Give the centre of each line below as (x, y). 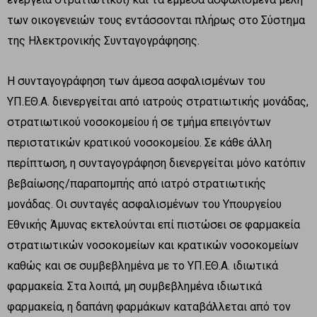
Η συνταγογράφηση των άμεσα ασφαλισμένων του (136, 81)
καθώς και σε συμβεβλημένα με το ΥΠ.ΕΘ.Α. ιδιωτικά (143, 265)
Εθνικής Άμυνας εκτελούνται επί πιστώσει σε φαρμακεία (154, 224)
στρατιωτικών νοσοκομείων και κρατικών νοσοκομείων (153, 245)
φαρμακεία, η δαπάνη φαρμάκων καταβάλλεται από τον (149, 306)
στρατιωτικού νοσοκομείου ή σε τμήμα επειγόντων (139, 122)
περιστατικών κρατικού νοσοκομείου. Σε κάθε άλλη (139, 142)
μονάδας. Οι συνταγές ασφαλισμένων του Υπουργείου (144, 204)
